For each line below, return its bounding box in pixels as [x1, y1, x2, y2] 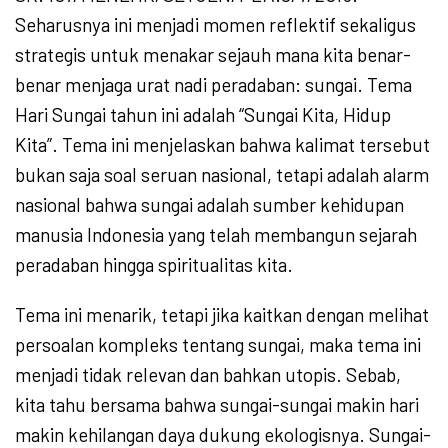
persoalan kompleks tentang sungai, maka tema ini [15, 333, 421, 357]
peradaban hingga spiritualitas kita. [15, 253, 293, 277]
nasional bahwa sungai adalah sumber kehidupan [15, 193, 404, 217]
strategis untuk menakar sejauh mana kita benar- [15, 43, 411, 67]
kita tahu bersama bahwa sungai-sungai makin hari [15, 393, 419, 417]
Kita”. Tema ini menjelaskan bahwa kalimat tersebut [15, 133, 430, 157]
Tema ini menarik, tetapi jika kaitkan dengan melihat [15, 303, 429, 327]
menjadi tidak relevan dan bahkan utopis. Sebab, [15, 363, 401, 387]
